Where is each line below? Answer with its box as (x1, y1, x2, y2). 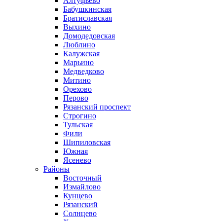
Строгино (63, 111, 96, 120)
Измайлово (63, 183, 101, 191)
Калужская (63, 49, 100, 58)
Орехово (63, 85, 92, 93)
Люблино (63, 40, 95, 49)
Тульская (63, 120, 93, 129)
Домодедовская (63, 32, 115, 40)
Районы (43, 165, 70, 173)
